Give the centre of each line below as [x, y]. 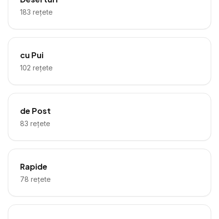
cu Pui [32, 55]
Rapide [34, 166]
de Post [35, 111]
